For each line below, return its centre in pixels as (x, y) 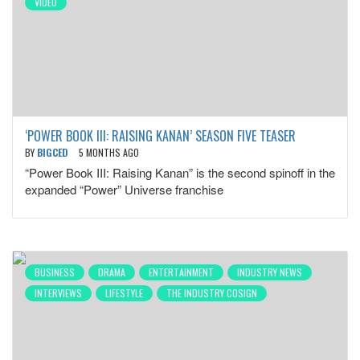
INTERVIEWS (58, 293)
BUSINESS (55, 272)
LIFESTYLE (124, 293)
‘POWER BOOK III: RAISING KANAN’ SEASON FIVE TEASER (160, 136)
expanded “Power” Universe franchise (124, 189)
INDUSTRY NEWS (270, 272)
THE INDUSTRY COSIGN (212, 293)
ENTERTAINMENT (181, 272)
